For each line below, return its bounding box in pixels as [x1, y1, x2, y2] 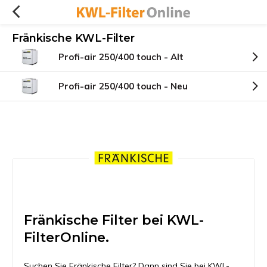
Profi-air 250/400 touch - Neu [58, 80, 188, 92]
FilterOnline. [24, 229, 109, 246]
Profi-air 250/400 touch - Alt [58, 51, 184, 63]
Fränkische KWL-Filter [12, 32, 135, 45]
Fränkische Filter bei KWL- [24, 212, 204, 228]
